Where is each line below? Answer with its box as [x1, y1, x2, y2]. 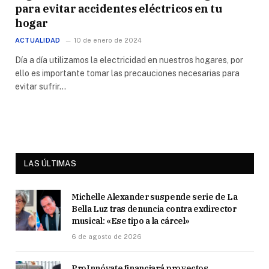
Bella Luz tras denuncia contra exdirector [71, 203, 237, 214]
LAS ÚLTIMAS [24, 159, 76, 168]
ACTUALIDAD [15, 36, 61, 44]
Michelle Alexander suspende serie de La [71, 191, 238, 202]
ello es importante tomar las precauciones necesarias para [15, 68, 240, 78]
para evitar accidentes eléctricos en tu [15, 1, 223, 16]
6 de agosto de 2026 [71, 232, 142, 240]
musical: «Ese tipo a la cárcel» [71, 215, 190, 226]
